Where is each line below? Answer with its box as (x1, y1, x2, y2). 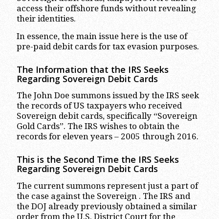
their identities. (16, 14, 76, 24)
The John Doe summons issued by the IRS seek (16, 90, 199, 101)
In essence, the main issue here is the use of (16, 31, 187, 41)
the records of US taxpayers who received (16, 101, 182, 111)
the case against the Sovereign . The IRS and (16, 191, 190, 201)
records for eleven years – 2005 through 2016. (16, 131, 198, 142)
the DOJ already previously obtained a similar (16, 201, 197, 211)
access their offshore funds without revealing (16, 3, 196, 14)
